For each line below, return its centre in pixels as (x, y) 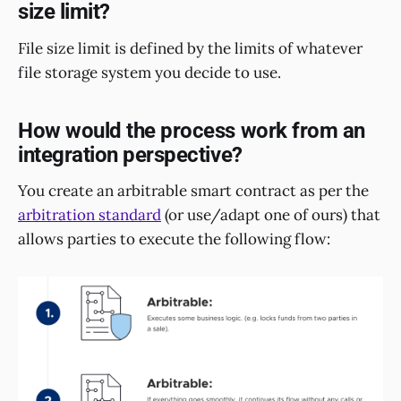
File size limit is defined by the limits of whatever (190, 48)
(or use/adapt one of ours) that (271, 215)
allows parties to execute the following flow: (174, 239)
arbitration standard (90, 215)
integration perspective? (130, 154)
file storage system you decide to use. (149, 72)
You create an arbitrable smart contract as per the (193, 191)
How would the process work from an (192, 130)
